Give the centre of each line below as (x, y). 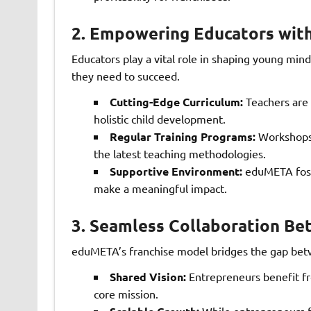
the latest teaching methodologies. (179, 153)
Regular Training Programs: (182, 136)
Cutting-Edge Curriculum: (176, 101)
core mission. (126, 293)
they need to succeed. (125, 75)
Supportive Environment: (176, 171)
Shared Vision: (148, 276)
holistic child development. (159, 118)
